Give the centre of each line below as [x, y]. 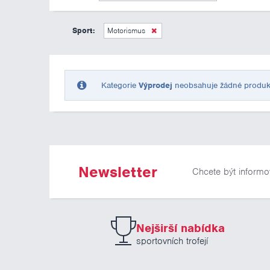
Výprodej [155, 86]
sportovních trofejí [172, 241]
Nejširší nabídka [180, 228]
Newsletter [118, 172]
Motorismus [126, 30]
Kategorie [120, 86]
